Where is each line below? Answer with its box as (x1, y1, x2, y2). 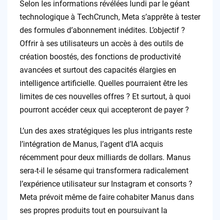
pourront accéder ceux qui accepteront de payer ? (19, 105, 189, 115)
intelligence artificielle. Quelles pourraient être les (19, 79, 188, 88)
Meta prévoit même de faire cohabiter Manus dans (19, 192, 194, 202)
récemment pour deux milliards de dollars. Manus (19, 153, 191, 163)
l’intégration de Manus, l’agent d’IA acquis (19, 139, 163, 149)
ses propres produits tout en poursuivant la (19, 206, 167, 216)
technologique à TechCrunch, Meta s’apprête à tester (19, 12, 200, 22)
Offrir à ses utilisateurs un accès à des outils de (19, 39, 183, 49)
